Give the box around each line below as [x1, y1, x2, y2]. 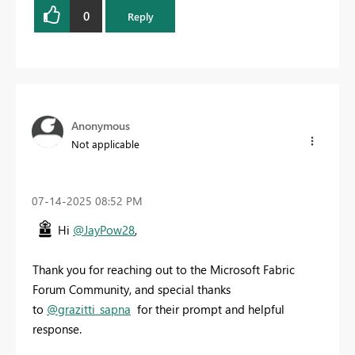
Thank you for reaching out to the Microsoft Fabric [32, 261, 295, 277]
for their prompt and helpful [131, 300, 284, 317]
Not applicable [71, 137, 139, 151]
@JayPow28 [73, 221, 135, 238]
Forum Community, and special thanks [32, 281, 231, 297]
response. [32, 320, 82, 337]
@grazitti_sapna [47, 300, 131, 317]
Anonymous [71, 118, 130, 134]
